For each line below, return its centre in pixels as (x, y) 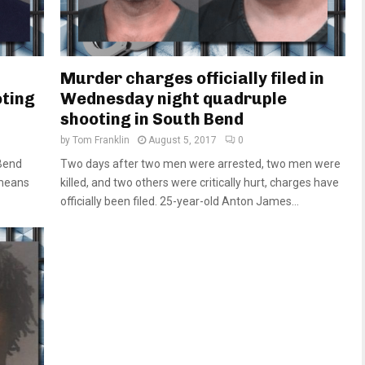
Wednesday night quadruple (174, 98)
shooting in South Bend (152, 119)
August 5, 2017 (182, 140)
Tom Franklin (101, 140)
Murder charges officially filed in (192, 78)
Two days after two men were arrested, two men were (200, 163)
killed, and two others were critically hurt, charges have (200, 182)
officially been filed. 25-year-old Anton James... (180, 201)
